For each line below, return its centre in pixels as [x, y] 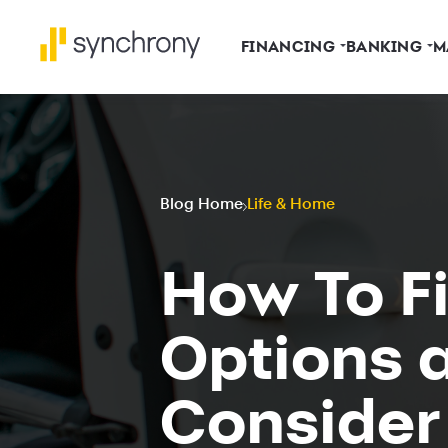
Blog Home [201, 204]
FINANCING [288, 46]
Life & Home [291, 204]
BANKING [384, 46]
